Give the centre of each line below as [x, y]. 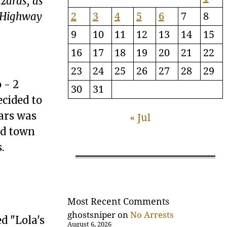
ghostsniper [92, 215]
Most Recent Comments [119, 202]
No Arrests [152, 215]
